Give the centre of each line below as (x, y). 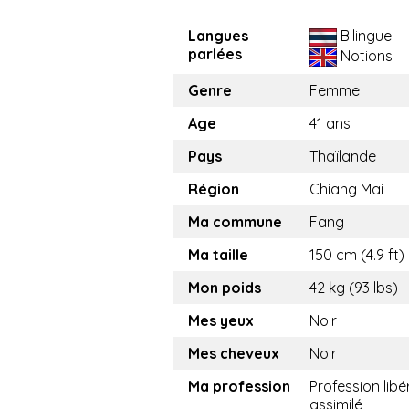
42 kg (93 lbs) (354, 288)
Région (214, 189)
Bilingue (364, 36)
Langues (218, 36)
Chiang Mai (346, 189)
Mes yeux (221, 321)
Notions (365, 56)
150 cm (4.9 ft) (357, 255)
